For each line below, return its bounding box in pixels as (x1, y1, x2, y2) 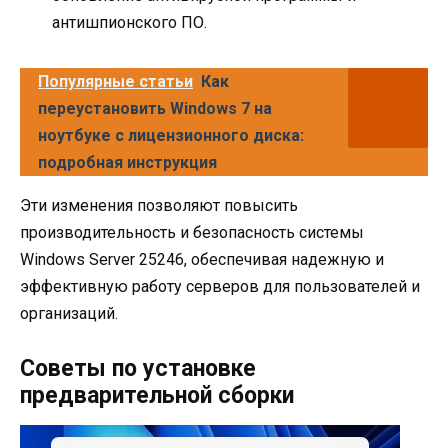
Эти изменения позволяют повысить (20, 196, 298, 216)
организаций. (20, 304, 118, 324)
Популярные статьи (38, 72, 193, 92)
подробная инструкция (38, 153, 217, 173)
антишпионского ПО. (52, 13, 207, 33)
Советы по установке (20, 354, 256, 382)
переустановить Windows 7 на (38, 99, 272, 119)
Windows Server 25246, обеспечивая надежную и (20, 250, 384, 270)
